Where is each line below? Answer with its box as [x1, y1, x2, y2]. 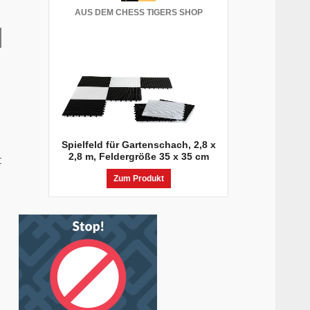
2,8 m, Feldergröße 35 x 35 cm [68, 151, 209, 163]
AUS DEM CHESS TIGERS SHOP [74, 8, 203, 18]
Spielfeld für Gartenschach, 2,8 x [61, 139, 216, 151]
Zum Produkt [113, 174, 164, 184]
